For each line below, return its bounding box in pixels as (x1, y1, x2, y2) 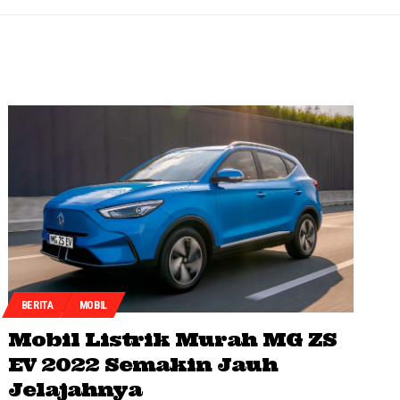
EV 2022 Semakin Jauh (8, 352, 279, 378)
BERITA (21, 298, 54, 312)
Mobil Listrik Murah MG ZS (8, 327, 337, 353)
